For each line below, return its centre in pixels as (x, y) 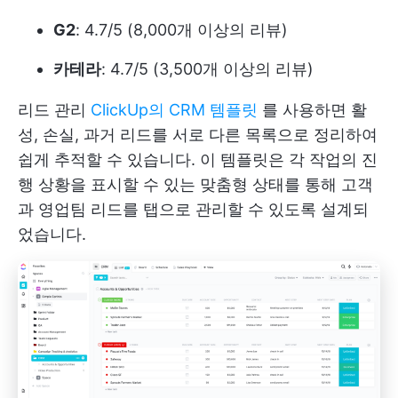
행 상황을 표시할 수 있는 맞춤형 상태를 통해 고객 (195, 185)
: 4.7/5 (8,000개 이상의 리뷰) (182, 30)
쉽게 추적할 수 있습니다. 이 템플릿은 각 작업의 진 (198, 160)
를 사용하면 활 (312, 110)
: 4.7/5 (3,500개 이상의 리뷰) (207, 69)
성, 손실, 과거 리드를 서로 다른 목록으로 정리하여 (198, 135)
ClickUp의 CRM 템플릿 (174, 110)
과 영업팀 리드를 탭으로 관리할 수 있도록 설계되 (193, 210)
